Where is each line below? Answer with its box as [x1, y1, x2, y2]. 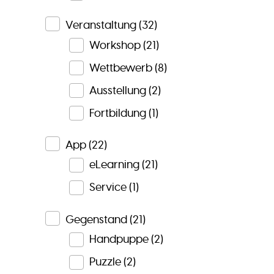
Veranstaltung [65, 18, 136, 32]
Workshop [89, 38, 141, 52]
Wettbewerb [89, 61, 152, 75]
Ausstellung [89, 83, 146, 97]
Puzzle [89, 255, 121, 269]
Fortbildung [89, 106, 146, 120]
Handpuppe [89, 232, 149, 246]
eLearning [89, 158, 139, 172]
